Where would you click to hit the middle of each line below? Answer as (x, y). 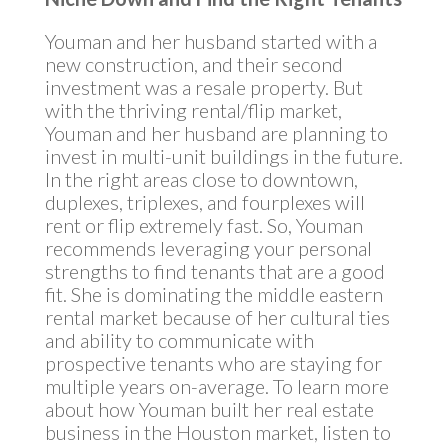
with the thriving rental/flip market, (193, 110)
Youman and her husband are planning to (216, 133)
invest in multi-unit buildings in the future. (223, 156)
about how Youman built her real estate (209, 409)
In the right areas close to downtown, (201, 179)
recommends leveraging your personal (208, 248)
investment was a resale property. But (203, 87)
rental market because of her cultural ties (217, 317)
